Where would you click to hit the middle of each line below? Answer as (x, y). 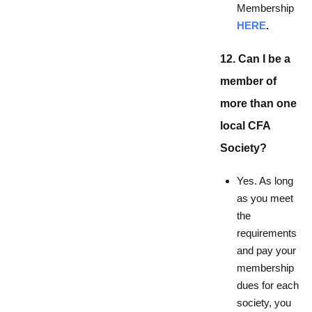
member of (248, 81)
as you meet (265, 198)
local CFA (245, 126)
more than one (258, 103)
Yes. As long (265, 181)
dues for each (268, 286)
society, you (264, 303)
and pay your (266, 251)
